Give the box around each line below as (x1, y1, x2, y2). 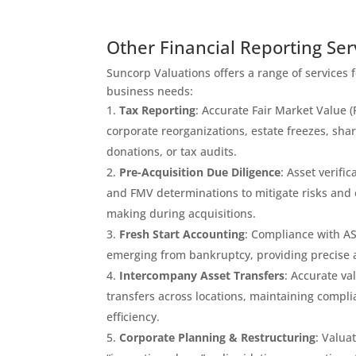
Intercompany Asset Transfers (119, 268, 285, 284)
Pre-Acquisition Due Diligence (119, 164, 281, 180)
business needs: (106, 83, 194, 99)
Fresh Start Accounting (119, 226, 246, 242)
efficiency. (106, 309, 161, 325)
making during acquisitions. (106, 206, 257, 222)
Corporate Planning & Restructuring (119, 330, 316, 346)
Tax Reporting (119, 103, 196, 118)
